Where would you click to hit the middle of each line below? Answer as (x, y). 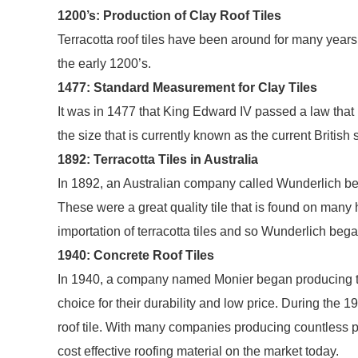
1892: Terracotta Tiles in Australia (158, 159)
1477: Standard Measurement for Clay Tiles (187, 88)
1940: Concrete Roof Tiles (136, 255)
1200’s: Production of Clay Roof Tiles (169, 16)
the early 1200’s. (104, 64)
